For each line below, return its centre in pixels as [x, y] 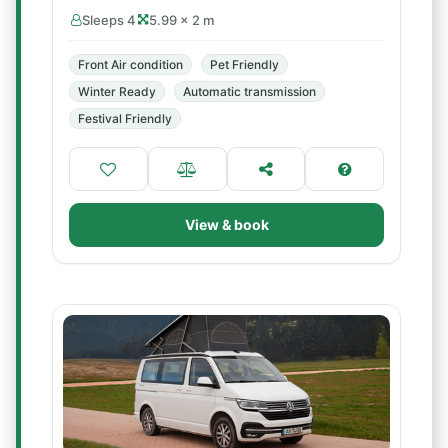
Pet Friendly [244, 64]
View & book [226, 224]
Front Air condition [130, 64]
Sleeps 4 [109, 20]
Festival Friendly [125, 118]
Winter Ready [117, 91]
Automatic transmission [249, 91]
